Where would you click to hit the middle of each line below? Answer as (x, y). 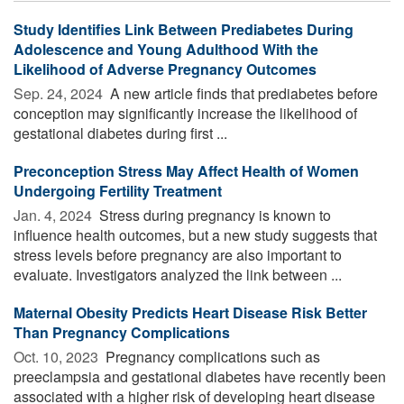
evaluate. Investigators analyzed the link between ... (178, 274)
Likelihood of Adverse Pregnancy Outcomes (165, 69)
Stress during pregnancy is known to (213, 215)
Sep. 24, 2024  (60, 93)
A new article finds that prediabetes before (242, 93)
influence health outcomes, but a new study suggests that (195, 234)
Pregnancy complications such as (211, 356)
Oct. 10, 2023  (58, 356)
